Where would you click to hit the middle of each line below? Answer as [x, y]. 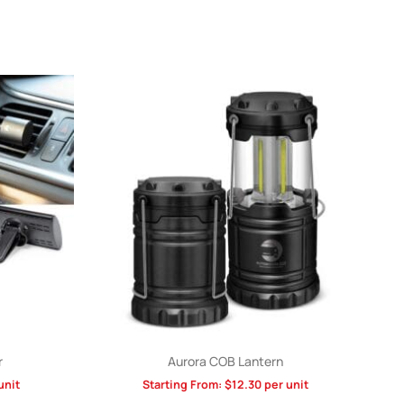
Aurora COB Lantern [225, 362]
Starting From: [184, 385]
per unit [285, 385]
